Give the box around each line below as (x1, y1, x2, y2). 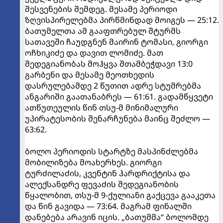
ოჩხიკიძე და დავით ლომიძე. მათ (25, 47, 163, 58)
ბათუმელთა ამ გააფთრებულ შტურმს (25, 25, 181, 36)
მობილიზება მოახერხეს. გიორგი (25, 157, 162, 168)
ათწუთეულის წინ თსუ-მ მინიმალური (25, 102, 178, 113)
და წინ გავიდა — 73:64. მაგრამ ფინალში (25, 201, 192, 212)
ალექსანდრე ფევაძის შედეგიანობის (25, 179, 179, 190)
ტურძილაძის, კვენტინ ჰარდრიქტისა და (25, 168, 190, 179)
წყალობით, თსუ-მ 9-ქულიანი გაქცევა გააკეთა (25, 190, 216, 201)
